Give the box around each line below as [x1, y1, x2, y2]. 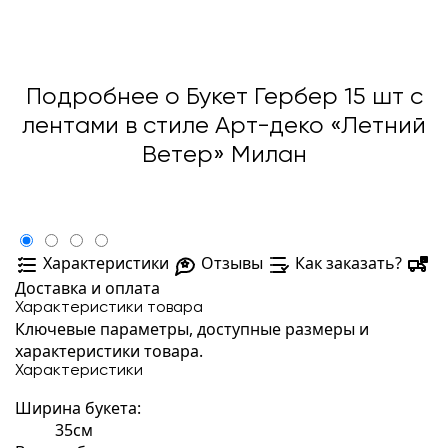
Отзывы [201, 252, 263, 274]
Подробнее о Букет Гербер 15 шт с [25, 85, 423, 109]
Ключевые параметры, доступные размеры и [15, 317, 369, 340]
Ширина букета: [15, 396, 141, 419]
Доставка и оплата [15, 276, 160, 299]
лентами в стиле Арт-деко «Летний [22, 114, 426, 138]
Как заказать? [295, 252, 402, 274]
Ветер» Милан [141, 143, 307, 167]
